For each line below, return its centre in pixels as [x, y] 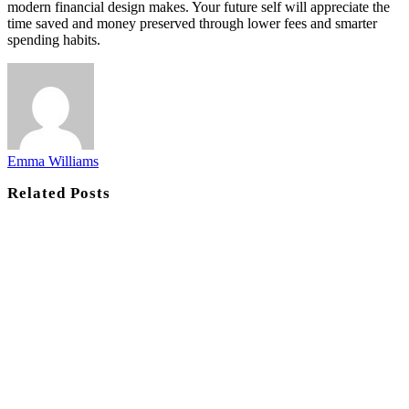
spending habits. [54, 39]
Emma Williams [53, 161]
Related [39, 193]
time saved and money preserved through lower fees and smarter [192, 23]
